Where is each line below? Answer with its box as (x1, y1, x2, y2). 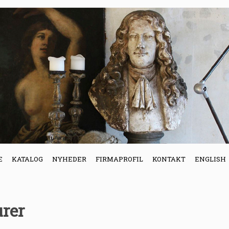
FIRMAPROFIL (96, 154, 143, 164)
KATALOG (12, 154, 43, 164)
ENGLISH (195, 154, 226, 164)
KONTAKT (152, 154, 186, 164)
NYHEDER (52, 154, 86, 164)
